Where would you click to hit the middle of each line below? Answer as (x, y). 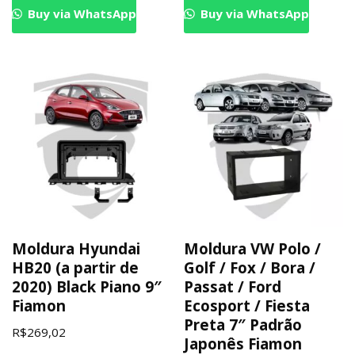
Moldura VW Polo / (253, 248)
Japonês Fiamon (243, 344)
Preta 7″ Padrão (243, 324)
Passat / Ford (233, 286)
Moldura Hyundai (76, 248)
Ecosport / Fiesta (247, 305)
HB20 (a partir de (75, 267)
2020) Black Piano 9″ (87, 286)
